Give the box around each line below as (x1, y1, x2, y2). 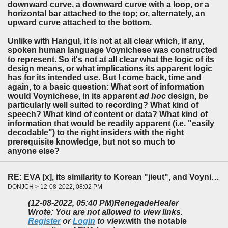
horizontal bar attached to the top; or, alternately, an (8, 9, 205, 18)
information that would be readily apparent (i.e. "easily (8, 119, 214, 128)
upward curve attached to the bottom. (8, 18, 152, 27)
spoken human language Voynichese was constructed (8, 45, 217, 54)
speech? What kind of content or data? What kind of (8, 109, 208, 119)
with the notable (126, 217, 187, 226)
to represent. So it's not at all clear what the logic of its (8, 54, 214, 64)
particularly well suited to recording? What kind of (8, 100, 198, 109)
